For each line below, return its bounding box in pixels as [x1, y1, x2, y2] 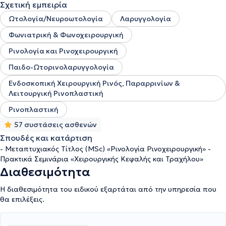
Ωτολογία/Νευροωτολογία [9, 14, 103, 23]
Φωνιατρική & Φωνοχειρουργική [9, 30, 124, 39]
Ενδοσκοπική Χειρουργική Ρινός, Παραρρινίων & [9, 79, 180, 88]
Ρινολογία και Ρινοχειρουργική [9, 46, 118, 55]
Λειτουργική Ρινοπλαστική [9, 89, 103, 98]
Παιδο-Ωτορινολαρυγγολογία [9, 63, 114, 72]
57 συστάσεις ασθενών [14, 120, 97, 129]
